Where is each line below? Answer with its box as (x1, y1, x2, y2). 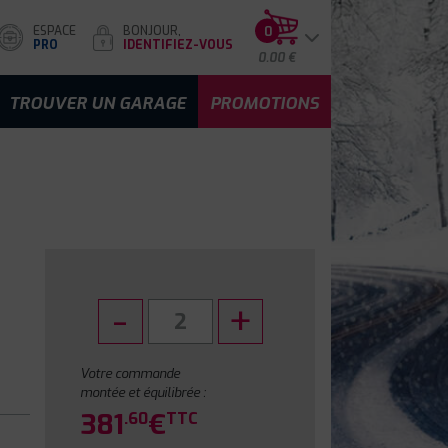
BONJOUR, (123, 22, 181, 39)
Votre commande (80, 365, 181, 382)
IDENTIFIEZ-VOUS (123, 36, 233, 53)
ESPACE (33, 22, 76, 39)
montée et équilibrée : (80, 384, 207, 401)
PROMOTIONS (210, 92, 319, 114)
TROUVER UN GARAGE (9, 92, 186, 114)
